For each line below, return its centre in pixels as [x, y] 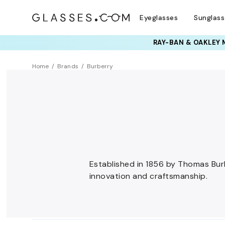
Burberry [100, 66]
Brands [68, 66]
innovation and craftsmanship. [148, 176]
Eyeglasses [159, 18]
